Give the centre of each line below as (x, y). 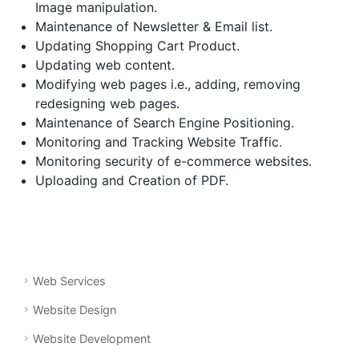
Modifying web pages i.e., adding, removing (168, 84)
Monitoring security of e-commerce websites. (173, 161)
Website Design (75, 310)
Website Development (92, 339)
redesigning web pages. (107, 103)
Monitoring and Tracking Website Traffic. (159, 142)
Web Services (69, 281)
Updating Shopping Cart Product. (137, 46)
